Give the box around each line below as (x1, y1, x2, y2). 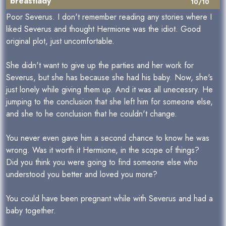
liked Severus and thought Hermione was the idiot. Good (6, 23, 201, 35)
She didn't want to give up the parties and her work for (6, 60, 194, 71)
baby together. (6, 205, 56, 216)
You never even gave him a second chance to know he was (6, 132, 209, 144)
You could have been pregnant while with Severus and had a (6, 193, 213, 204)
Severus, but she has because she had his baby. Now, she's (6, 72, 213, 83)
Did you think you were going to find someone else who (6, 156, 198, 168)
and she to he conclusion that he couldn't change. (6, 108, 177, 120)
